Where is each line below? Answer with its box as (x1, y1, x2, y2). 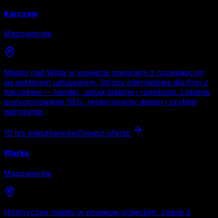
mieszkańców (25, 128, 77, 138)
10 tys (4, 128, 25, 138)
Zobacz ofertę (77, 128, 132, 138)
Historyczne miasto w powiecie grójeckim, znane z (4, 207, 191, 217)
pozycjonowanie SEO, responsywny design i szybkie (4, 97, 197, 107)
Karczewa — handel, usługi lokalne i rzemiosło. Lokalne (4, 87, 210, 97)
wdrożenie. (4, 107, 44, 117)
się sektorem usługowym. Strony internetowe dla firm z (4, 77, 208, 88)
